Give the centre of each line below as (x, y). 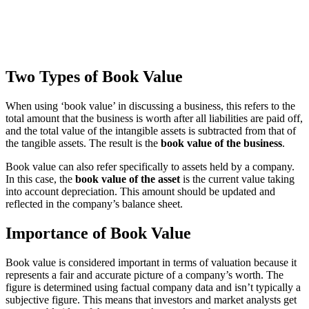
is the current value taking (237, 179)
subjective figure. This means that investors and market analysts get (151, 299)
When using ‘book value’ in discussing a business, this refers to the (150, 106)
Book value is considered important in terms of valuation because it (151, 262)
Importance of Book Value (98, 233)
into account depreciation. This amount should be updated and (140, 192)
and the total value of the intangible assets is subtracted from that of (151, 131)
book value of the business (221, 143)
